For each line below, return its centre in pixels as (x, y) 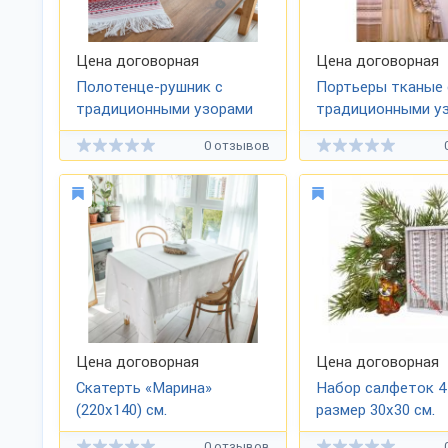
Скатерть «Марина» (144, 388)
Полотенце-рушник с (149, 87)
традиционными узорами (164, 109)
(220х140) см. (121, 410)
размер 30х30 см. (375, 410)
